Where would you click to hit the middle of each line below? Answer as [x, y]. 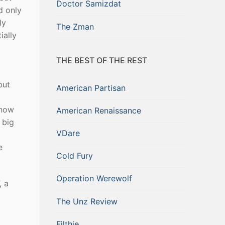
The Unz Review [87, 201]
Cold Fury [75, 156]
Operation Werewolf [94, 179]
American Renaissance [99, 110]
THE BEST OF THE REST [102, 61]
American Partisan [91, 88]
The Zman [75, 26]
